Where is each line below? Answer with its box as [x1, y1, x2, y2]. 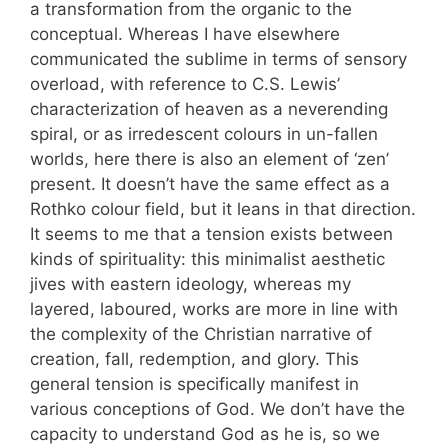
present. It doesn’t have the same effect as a [30, 174, 390, 195]
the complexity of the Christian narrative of [30, 324, 372, 345]
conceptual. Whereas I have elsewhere [30, 24, 340, 45]
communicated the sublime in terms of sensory [30, 49, 407, 70]
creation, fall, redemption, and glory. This [30, 349, 359, 370]
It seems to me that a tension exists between [30, 224, 393, 245]
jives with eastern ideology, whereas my [30, 274, 351, 295]
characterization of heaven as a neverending [30, 99, 388, 120]
